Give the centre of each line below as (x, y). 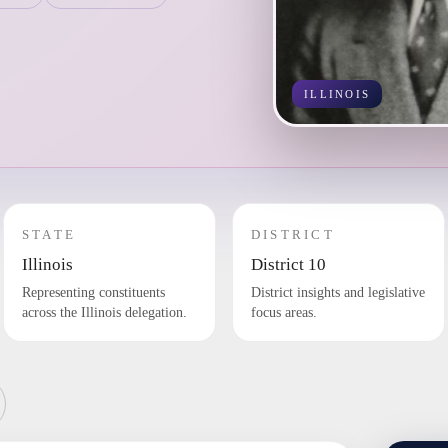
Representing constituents (93, 293)
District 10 (288, 265)
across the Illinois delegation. (104, 313)
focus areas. (283, 313)
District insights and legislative (337, 293)
